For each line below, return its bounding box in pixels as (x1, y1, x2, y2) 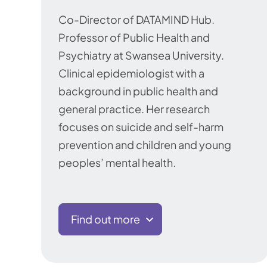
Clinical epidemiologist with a (58, 66, 204, 80)
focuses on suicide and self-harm (58, 119, 223, 133)
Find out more (71, 212, 140, 226)
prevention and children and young (58, 137, 231, 151)
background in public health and (58, 83, 218, 98)
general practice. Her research (58, 101, 210, 116)
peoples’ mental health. (58, 155, 176, 169)
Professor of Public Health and (58, 30, 210, 44)
